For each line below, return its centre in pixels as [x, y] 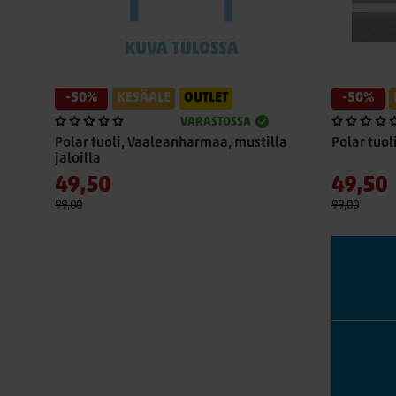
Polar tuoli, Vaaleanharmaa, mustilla [171, 143]
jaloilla [78, 159]
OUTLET [206, 98]
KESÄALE [144, 98]
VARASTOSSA [215, 122]
